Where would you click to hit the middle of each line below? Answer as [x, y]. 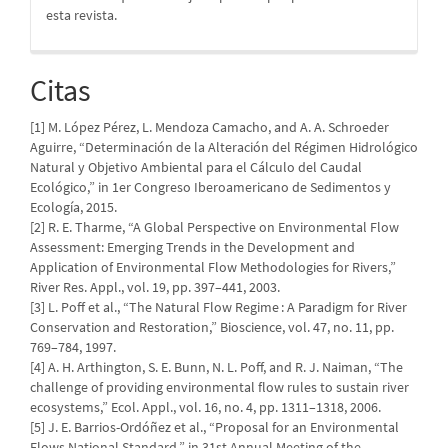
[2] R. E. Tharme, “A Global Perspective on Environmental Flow [214, 227]
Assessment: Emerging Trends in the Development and [192, 247]
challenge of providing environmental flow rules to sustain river [219, 387]
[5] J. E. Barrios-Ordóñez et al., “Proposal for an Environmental [214, 427]
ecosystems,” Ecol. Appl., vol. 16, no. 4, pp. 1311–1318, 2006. [205, 407]
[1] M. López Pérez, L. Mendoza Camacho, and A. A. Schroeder [209, 127]
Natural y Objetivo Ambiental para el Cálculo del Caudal [196, 167]
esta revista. [81, 15]
